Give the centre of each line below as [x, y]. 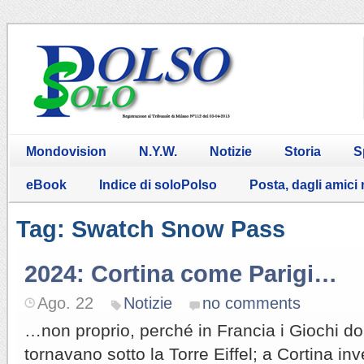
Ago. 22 [65, 303]
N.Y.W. [158, 151]
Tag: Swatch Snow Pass [151, 229]
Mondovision [66, 151]
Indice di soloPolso [158, 184]
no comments [251, 303]
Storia [303, 151]
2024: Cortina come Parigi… [181, 273]
